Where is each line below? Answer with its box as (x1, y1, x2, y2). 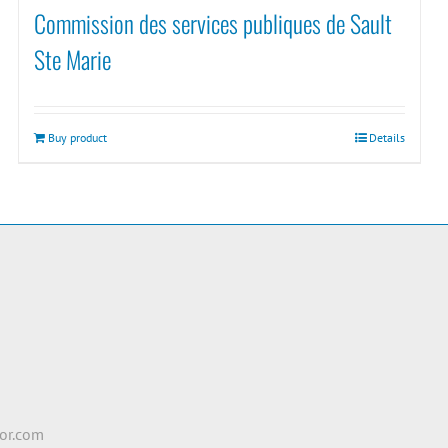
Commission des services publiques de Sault (33, 5, 392, 42)
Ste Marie (33, 41, 111, 78)
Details (369, 130, 406, 146)
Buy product (47, 130, 107, 146)
